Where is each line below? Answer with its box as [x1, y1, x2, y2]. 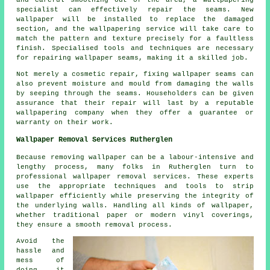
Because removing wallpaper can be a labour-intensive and [16, 153, 254, 161]
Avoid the [16, 237, 64, 245]
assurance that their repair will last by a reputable [16, 99, 254, 107]
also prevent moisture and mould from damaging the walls [16, 80, 254, 87]
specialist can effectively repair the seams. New [16, 5, 254, 13]
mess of [16, 256, 64, 264]
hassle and [16, 246, 64, 254]
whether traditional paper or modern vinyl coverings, [16, 211, 254, 219]
